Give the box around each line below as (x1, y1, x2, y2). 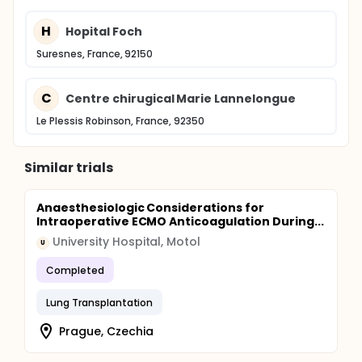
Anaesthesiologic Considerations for (36, 200, 264, 216)
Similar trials (24, 158, 113, 177)
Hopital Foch (65, 23, 142, 40)
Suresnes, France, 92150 (36, 47, 154, 61)
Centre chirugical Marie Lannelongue (65, 90, 296, 107)
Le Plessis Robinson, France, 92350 (36, 114, 204, 128)
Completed (46, 263, 104, 277)
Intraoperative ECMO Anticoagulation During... (36, 213, 324, 229)
